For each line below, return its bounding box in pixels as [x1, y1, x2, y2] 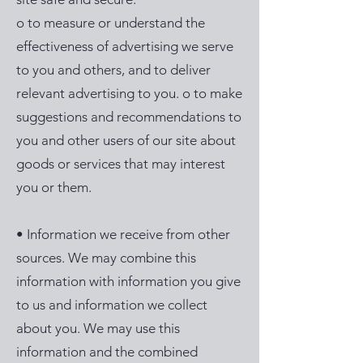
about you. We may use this [16, 320, 180, 336]
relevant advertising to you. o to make [16, 85, 242, 101]
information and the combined [16, 344, 198, 360]
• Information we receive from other [16, 226, 230, 242]
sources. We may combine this [16, 250, 196, 266]
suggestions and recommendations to [16, 109, 241, 125]
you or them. [16, 179, 95, 195]
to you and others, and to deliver [16, 62, 211, 78]
